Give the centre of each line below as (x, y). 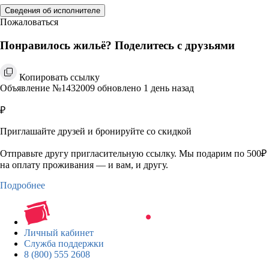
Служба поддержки (64, 243)
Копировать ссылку (59, 77)
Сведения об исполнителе (53, 11)
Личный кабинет (59, 232)
